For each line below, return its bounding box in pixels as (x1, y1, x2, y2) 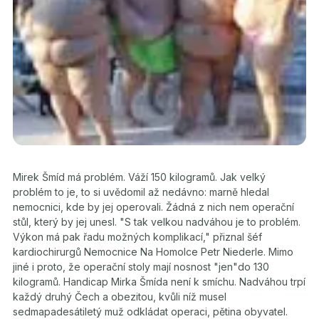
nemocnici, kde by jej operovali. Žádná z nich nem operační (13, 201, 294, 214)
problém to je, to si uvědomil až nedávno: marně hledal (13, 186, 269, 199)
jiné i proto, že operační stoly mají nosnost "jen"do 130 (13, 261, 269, 273)
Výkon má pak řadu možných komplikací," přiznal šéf (13, 231, 262, 244)
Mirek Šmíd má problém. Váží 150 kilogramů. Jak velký (13, 171, 266, 184)
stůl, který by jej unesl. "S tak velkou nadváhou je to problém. (13, 216, 300, 229)
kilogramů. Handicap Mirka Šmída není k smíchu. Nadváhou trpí (13, 276, 305, 288)
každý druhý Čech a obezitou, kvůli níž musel (13, 291, 226, 303)
